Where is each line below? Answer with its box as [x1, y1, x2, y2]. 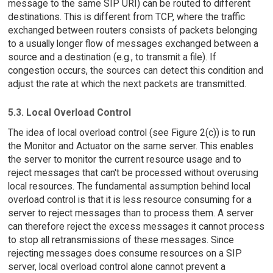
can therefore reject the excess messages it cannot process [7, 220, 264, 232]
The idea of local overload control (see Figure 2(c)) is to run [7, 126, 255, 138]
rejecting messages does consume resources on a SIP [7, 247, 242, 259]
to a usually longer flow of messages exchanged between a [7, 38, 258, 50]
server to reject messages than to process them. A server [7, 207, 253, 219]
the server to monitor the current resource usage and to [7, 153, 241, 165]
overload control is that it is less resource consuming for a [7, 193, 252, 205]
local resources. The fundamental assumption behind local [7, 180, 250, 192]
